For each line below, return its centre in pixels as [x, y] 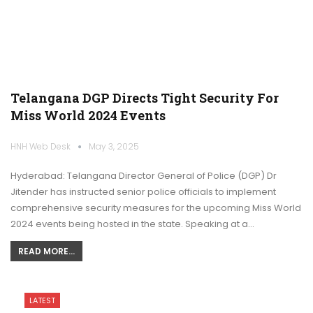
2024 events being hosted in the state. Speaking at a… [132, 224]
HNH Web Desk [42, 147]
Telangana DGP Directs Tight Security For [145, 98]
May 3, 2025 [114, 147]
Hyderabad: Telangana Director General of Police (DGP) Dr [144, 176]
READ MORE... [46, 252]
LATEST [42, 301]
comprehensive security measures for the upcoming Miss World [156, 208]
